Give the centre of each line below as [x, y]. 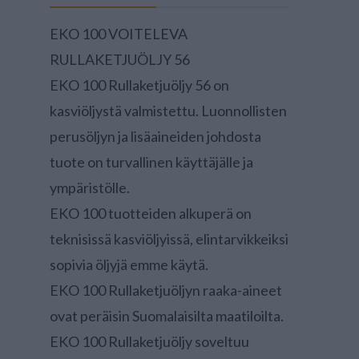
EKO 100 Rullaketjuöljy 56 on [139, 85]
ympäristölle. [90, 188]
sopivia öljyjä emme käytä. [129, 264]
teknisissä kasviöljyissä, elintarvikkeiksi [169, 239]
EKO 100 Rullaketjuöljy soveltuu [149, 341]
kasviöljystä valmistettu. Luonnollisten [168, 111]
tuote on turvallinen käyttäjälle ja [151, 162]
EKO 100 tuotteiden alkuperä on [151, 213]
